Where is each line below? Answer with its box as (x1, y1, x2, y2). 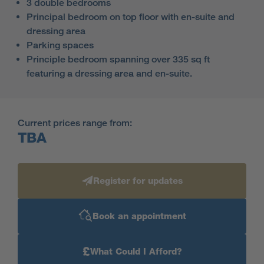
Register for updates (93, 176, 183, 186)
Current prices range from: (18, 117, 132, 128)
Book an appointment (92, 211, 186, 222)
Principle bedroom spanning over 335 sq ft (27, 54, 210, 65)
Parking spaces (27, 39, 94, 51)
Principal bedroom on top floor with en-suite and (27, 11, 235, 22)
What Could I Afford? (90, 246, 182, 257)
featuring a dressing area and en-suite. (27, 68, 192, 79)
